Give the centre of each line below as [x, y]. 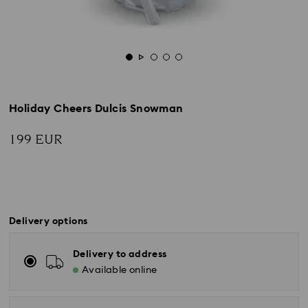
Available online [120, 270]
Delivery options [48, 221]
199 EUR [36, 140]
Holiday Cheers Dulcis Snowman [96, 109]
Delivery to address [120, 254]
